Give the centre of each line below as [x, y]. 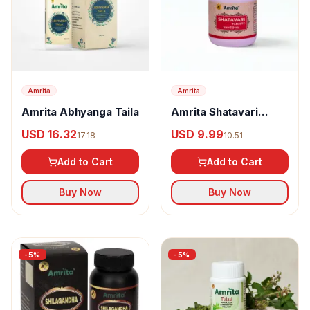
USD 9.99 [197, 135]
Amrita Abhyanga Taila [80, 112]
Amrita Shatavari [215, 112]
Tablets [191, 126]
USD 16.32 [49, 135]
